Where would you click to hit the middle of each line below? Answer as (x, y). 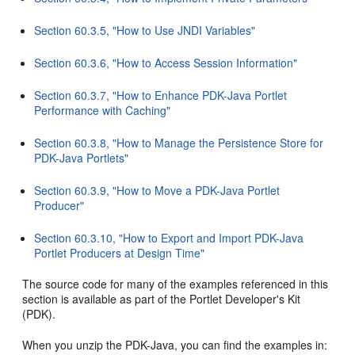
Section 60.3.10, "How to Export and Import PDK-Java (169, 238)
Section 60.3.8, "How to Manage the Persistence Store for (179, 143)
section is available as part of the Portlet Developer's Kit (162, 299)
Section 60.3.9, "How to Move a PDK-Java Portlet (157, 190)
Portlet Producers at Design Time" (120, 253)
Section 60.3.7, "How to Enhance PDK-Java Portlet (161, 95)
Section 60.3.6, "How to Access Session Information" (166, 63)
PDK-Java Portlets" (82, 158)
